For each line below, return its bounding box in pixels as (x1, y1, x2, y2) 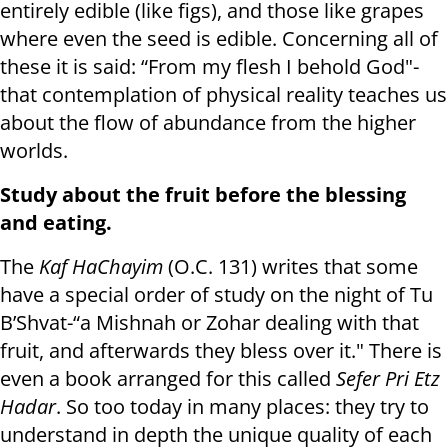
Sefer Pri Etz (336, 365, 440, 393)
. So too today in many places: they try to (56, 393, 429, 421)
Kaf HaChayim (39, 253, 163, 281)
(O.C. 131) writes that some (163, 253, 418, 281)
